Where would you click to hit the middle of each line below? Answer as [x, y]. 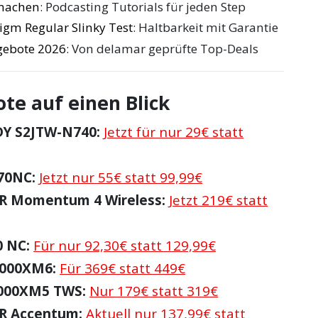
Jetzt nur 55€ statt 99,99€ [121, 178]
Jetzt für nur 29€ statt [174, 132]
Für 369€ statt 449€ [123, 269]
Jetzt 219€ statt [219, 201]
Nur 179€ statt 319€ [154, 291]
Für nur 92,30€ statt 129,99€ [125, 246]
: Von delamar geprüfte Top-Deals [163, 49]
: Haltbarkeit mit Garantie [206, 28]
